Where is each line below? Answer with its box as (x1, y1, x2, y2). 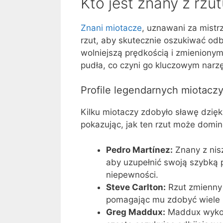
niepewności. (106, 169, 158, 180)
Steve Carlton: (106, 182, 166, 192)
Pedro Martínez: (106, 144, 173, 155)
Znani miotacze (81, 22, 142, 33)
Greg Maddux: (106, 207, 165, 217)
